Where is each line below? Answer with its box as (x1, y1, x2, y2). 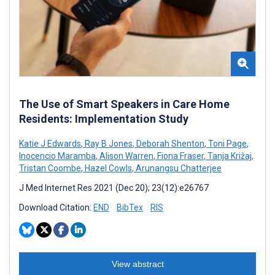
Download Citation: (19, 202, 93, 212)
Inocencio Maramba (19, 150, 96, 161)
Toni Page (206, 138, 247, 149)
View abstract (111, 258, 164, 269)
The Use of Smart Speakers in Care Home (19, 97, 230, 110)
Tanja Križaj (206, 150, 252, 161)
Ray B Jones (83, 138, 133, 149)
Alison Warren (98, 150, 153, 161)
